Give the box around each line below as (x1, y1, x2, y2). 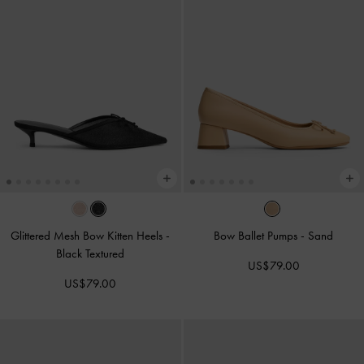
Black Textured (56, 246, 125, 262)
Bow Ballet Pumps (214, 228, 301, 244)
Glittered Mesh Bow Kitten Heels (11, 228, 167, 244)
